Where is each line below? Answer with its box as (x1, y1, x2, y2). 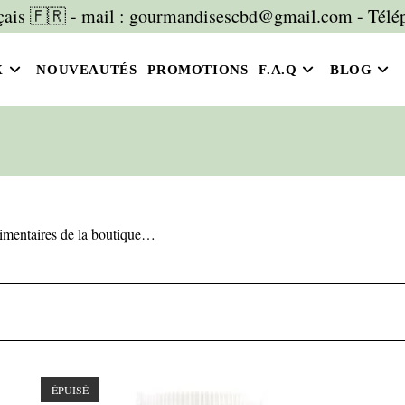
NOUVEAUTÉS (36, 62, 137, 77)
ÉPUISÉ (52, 382, 89, 397)
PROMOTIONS (147, 62, 249, 77)
